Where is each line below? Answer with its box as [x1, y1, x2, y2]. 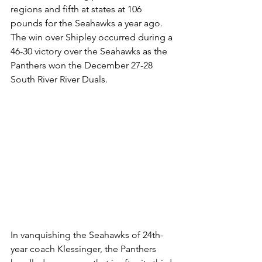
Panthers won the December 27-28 [11, 60, 155, 71]
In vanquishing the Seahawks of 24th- [11, 229, 163, 240]
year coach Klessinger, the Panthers [11, 243, 158, 254]
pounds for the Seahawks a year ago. [11, 18, 165, 29]
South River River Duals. [11, 74, 110, 85]
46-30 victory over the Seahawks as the [11, 46, 170, 57]
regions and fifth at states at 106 [11, 4, 144, 15]
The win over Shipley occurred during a [11, 32, 175, 43]
